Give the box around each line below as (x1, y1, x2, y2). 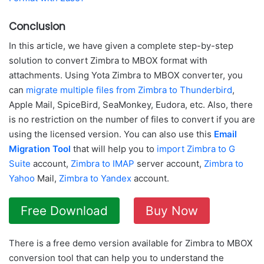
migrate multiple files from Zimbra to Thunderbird (26, 84, 232, 96)
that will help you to (71, 143, 157, 155)
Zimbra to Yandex (59, 173, 131, 184)
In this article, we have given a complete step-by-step (9, 40, 233, 52)
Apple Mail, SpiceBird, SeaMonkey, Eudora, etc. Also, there (9, 99, 253, 111)
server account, (134, 158, 204, 170)
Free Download (21, 203, 108, 219)
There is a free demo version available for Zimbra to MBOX (9, 237, 253, 249)
